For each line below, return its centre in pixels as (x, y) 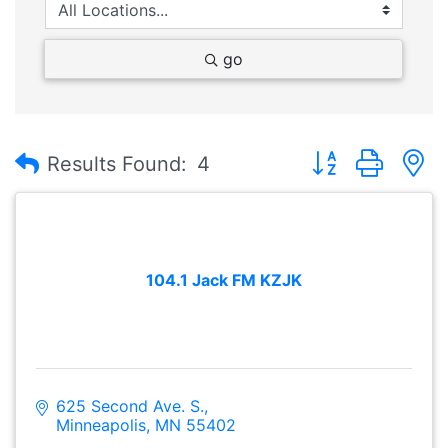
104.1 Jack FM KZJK (224, 280)
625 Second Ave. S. (130, 405)
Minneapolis (101, 424)
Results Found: (117, 163)
